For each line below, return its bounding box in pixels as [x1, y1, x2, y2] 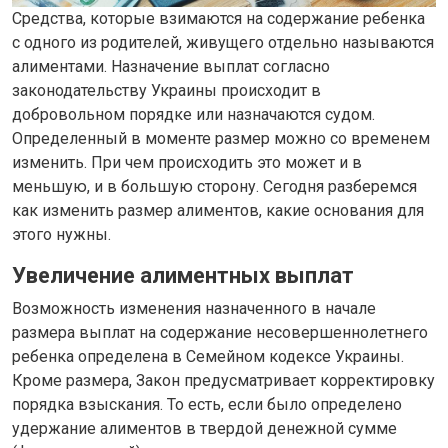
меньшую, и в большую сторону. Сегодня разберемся [12, 176, 417, 196]
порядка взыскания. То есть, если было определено [12, 394, 402, 414]
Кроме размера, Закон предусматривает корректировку [12, 370, 435, 390]
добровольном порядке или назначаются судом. [12, 104, 375, 124]
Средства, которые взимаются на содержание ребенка [12, 8, 425, 28]
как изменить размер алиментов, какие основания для [12, 200, 424, 220]
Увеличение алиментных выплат [12, 262, 354, 288]
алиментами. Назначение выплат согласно [12, 56, 330, 76]
